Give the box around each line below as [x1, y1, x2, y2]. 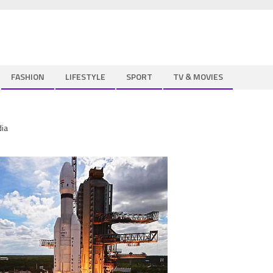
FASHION [11, 70, 44, 83]
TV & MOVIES [173, 70, 223, 83]
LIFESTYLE [65, 70, 105, 83]
